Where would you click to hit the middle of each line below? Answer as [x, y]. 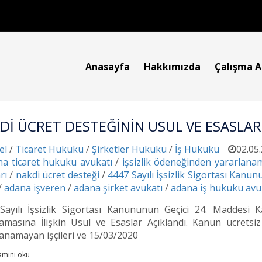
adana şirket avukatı [118, 188]
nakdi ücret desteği [57, 175]
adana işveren [35, 188]
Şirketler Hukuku [129, 149]
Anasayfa [108, 67]
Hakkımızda [172, 67]
